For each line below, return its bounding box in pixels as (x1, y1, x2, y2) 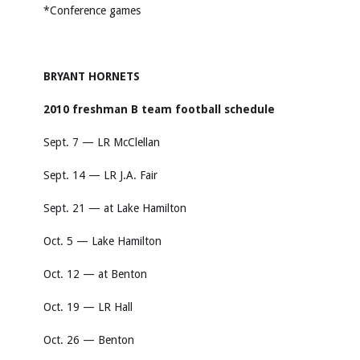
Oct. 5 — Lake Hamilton (43, 235, 162, 247)
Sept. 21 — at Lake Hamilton (43, 202, 186, 215)
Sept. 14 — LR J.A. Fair (43, 169, 157, 182)
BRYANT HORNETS (43, 70, 140, 83)
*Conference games (43, 4, 141, 17)
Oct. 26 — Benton (43, 333, 134, 346)
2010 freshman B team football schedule (43, 103, 275, 116)
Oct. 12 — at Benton (43, 268, 147, 280)
